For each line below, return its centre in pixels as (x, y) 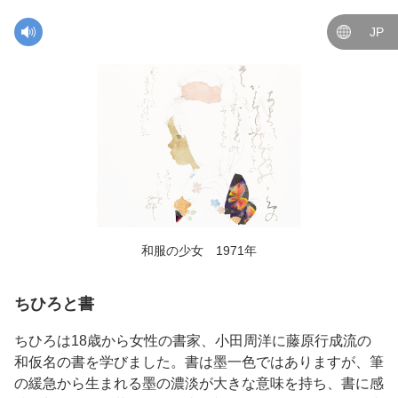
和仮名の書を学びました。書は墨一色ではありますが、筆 (199, 362)
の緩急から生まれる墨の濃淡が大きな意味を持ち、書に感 (199, 383)
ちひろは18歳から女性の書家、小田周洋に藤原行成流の (193, 341)
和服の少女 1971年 (199, 251)
